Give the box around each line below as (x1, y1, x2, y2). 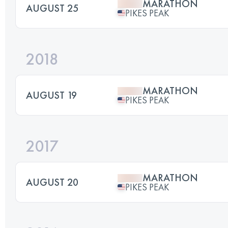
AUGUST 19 (26, 88, 77, 102)
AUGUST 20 (26, 175, 78, 189)
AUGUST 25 (26, 1, 78, 15)
